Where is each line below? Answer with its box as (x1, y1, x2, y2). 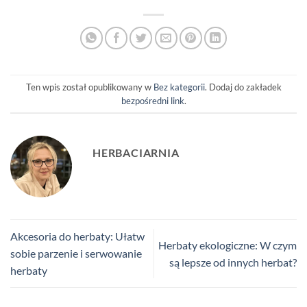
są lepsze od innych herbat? (169, 255, 297, 269)
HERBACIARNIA (93, 146, 180, 160)
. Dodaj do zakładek (204, 81, 282, 93)
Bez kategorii (153, 81, 205, 93)
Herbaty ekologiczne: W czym (158, 238, 297, 251)
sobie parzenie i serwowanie (10, 247, 142, 260)
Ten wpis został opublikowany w (25, 81, 153, 93)
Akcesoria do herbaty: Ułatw (10, 230, 145, 243)
